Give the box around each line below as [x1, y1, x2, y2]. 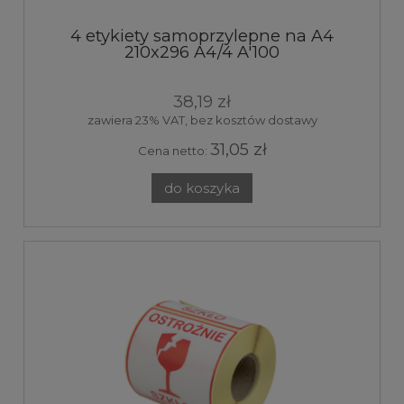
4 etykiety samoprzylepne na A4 [70, 24, 334, 46]
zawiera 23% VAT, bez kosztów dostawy [87, 112, 317, 127]
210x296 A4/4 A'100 [124, 41, 280, 62]
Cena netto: [137, 142, 210, 158]
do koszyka [164, 179, 240, 197]
